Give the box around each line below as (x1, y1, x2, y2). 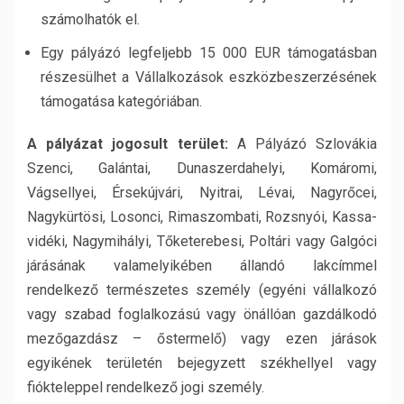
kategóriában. (118, 93, 202, 110)
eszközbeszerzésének (229, 69, 378, 86)
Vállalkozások (134, 69, 230, 86)
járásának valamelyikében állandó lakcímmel (27, 257, 377, 274)
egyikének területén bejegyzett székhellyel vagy (27, 354, 377, 372)
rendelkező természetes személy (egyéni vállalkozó (27, 281, 377, 298)
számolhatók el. (41, 11, 140, 28)
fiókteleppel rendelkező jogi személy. (27, 379, 264, 396)
